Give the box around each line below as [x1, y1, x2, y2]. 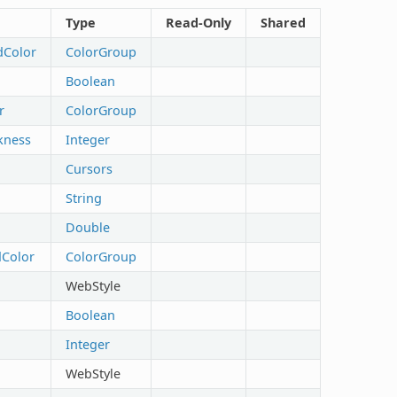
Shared [260, 13, 306, 31]
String [65, 189, 102, 206]
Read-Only [165, 13, 231, 31]
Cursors [65, 160, 113, 177]
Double [65, 218, 110, 236]
